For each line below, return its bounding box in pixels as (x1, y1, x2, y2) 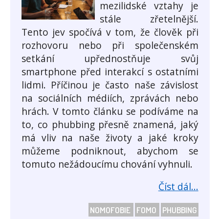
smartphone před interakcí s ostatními (22, 65, 198, 79)
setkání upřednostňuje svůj (22, 52, 198, 66)
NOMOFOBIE (89, 204, 132, 215)
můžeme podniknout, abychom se (22, 144, 198, 158)
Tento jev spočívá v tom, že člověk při (22, 25, 198, 39)
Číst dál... (158, 180, 198, 194)
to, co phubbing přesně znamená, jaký (22, 118, 198, 131)
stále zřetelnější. (100, 12, 198, 26)
